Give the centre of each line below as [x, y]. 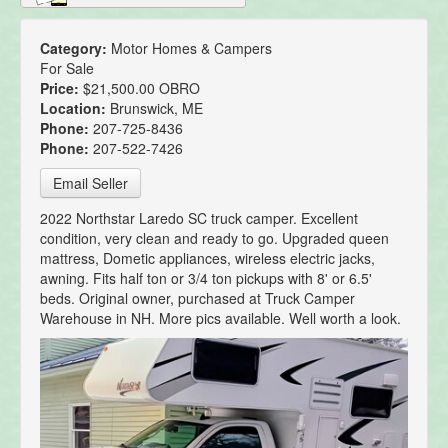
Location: [75, 108]
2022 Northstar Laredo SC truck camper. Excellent [199, 218]
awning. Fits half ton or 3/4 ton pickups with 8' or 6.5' [206, 278]
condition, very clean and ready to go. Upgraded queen [214, 238]
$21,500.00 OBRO [141, 88]
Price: [61, 88]
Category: [75, 48]
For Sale [67, 68]
